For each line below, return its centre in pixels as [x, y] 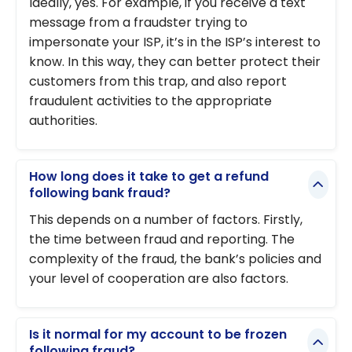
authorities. [63, 120]
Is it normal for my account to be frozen [158, 335]
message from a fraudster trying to [138, 22]
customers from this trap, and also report [158, 81]
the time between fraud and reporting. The [162, 239]
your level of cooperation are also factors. [159, 278]
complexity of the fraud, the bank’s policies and [175, 258]
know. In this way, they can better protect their [175, 61]
